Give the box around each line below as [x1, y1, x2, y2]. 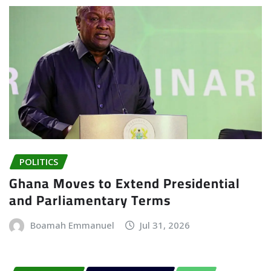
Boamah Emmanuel [30, 219, 114, 232]
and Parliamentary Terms [9, 188, 171, 214]
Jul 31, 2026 [140, 219, 191, 232]
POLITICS [19, 155, 58, 168]
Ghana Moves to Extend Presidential [9, 171, 240, 197]
